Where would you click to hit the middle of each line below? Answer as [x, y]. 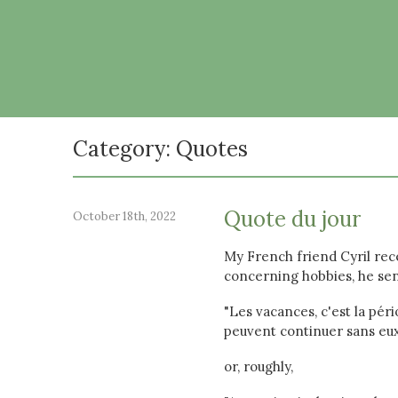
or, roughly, [259, 366]
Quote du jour [292, 219]
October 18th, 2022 [124, 216]
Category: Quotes [160, 149]
